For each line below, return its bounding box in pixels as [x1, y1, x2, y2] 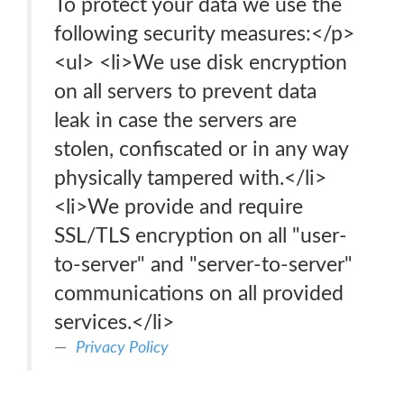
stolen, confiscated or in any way [54, 139, 349, 160]
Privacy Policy [76, 339, 169, 356]
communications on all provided [54, 283, 344, 304]
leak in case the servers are [54, 110, 297, 131]
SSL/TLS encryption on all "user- [54, 225, 347, 246]
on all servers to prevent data [54, 81, 317, 102]
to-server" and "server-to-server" [54, 254, 353, 275]
